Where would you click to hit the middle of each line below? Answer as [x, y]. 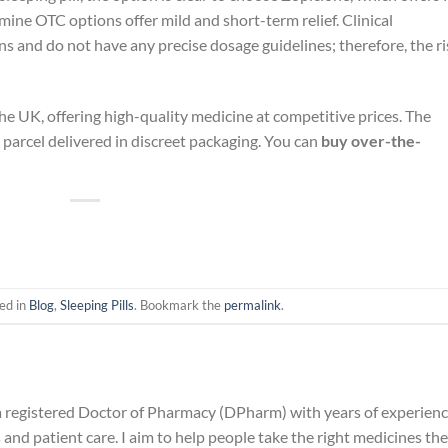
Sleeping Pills [96, 305]
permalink [252, 305]
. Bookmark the [178, 305]
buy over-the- [371, 140]
